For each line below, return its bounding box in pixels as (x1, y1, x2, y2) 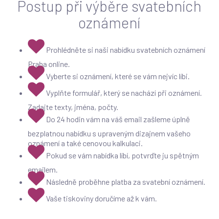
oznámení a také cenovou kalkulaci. (27, 138, 143, 148)
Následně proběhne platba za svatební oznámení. (45, 177, 205, 187)
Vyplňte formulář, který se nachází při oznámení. (45, 88, 202, 98)
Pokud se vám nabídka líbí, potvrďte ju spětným (45, 151, 199, 160)
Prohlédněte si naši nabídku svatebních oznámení (45, 45, 205, 55)
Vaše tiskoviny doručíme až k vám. (45, 194, 157, 203)
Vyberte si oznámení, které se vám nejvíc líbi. (45, 71, 190, 81)
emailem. (27, 165, 58, 174)
